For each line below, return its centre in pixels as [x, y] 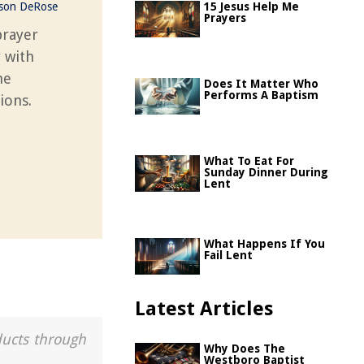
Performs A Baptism [261, 95]
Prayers [225, 18]
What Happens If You [264, 244]
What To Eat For [249, 161]
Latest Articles [204, 309]
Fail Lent [228, 255]
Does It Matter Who [261, 84]
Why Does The [245, 349]
